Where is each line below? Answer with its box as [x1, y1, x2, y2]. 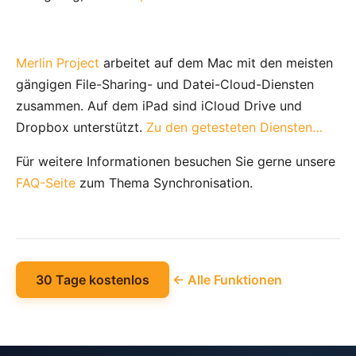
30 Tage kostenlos [36, 272, 149, 288]
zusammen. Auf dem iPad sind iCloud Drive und [16, 98, 302, 114]
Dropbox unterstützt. [16, 119, 146, 136]
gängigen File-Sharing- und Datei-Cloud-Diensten [16, 76, 314, 93]
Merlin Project [16, 55, 99, 72]
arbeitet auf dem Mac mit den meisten [99, 55, 333, 72]
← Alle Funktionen [172, 272, 282, 288]
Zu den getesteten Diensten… [146, 119, 323, 136]
